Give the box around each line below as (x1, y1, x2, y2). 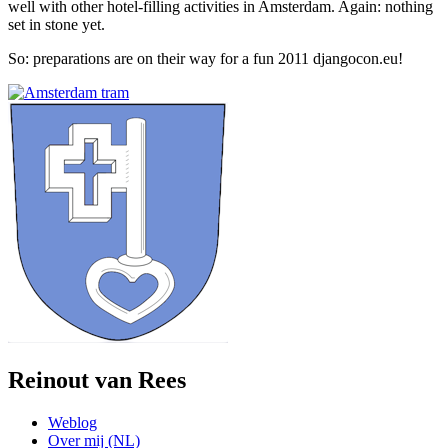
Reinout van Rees (8, 366, 186, 393)
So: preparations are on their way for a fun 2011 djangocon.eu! (8, 49, 403, 67)
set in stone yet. (8, 15, 105, 33)
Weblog (48, 413, 97, 431)
